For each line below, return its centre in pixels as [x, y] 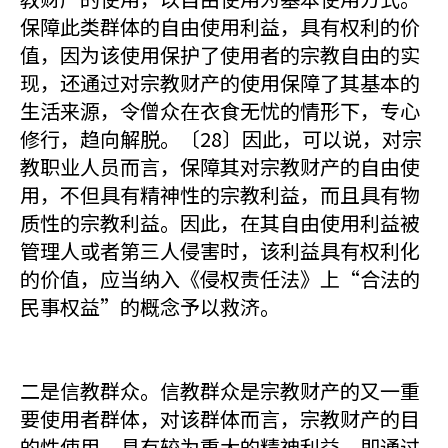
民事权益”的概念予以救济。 [150, 306]
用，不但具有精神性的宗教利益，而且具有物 [220, 194]
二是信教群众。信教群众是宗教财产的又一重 [220, 390]
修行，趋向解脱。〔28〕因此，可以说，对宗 [221, 138]
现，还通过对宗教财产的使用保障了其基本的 [220, 82]
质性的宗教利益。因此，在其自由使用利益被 [220, 222]
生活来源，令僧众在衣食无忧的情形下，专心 [220, 110]
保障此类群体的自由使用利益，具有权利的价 [220, 26]
